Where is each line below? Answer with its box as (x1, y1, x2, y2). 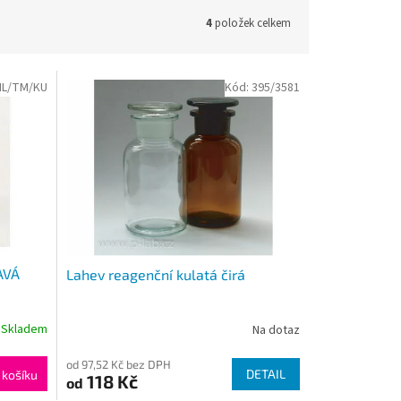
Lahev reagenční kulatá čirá (65, 265, 245, 283)
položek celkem (212, 14, 291, 31)
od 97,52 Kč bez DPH (65, 356, 171, 371)
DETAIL (245, 365, 286, 381)
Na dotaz (252, 321, 300, 340)
